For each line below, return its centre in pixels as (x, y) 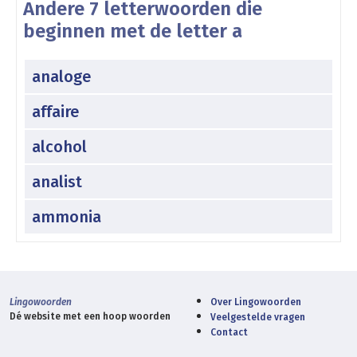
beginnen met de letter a (133, 31)
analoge (61, 76)
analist (57, 181)
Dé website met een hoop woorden (90, 316)
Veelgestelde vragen (258, 317)
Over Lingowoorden (256, 302)
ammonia (67, 216)
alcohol (59, 146)
